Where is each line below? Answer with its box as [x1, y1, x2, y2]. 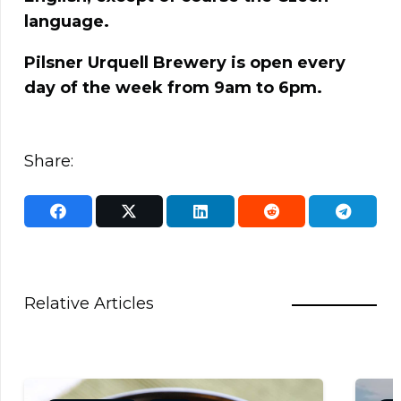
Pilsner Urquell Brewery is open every [24, 53, 346, 73]
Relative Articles [24, 293, 154, 313]
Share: [24, 151, 73, 172]
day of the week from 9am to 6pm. [24, 78, 322, 98]
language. [24, 12, 109, 32]
